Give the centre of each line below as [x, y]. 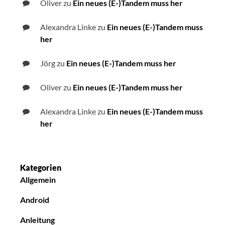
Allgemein [38, 179]
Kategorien [41, 167]
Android [35, 199]
